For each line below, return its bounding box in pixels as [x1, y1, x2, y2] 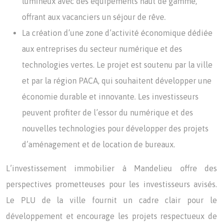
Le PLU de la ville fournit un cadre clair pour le [6, 196, 217, 205]
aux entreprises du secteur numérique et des [22, 44, 182, 53]
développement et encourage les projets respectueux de [6, 212, 217, 221]
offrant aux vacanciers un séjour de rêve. [22, 12, 166, 21]
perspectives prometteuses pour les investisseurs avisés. [6, 180, 217, 189]
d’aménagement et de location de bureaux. [22, 140, 175, 149]
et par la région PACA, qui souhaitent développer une [22, 76, 212, 85]
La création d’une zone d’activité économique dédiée [22, 28, 213, 37]
